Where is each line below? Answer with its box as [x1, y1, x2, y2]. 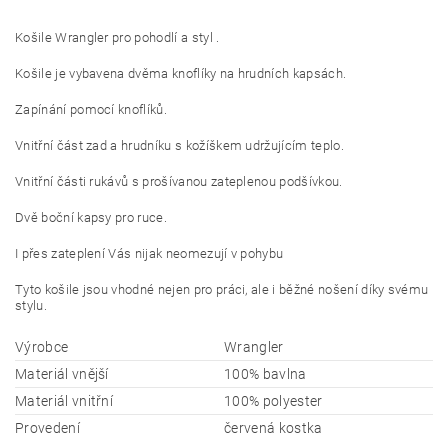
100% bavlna [224, 366, 307, 383]
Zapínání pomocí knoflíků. [15, 102, 167, 118]
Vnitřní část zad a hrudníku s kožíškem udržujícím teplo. [15, 138, 344, 154]
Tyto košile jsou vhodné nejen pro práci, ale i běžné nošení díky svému [15, 282, 429, 298]
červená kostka [224, 420, 323, 437]
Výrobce [15, 339, 69, 356]
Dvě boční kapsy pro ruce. [15, 210, 167, 226]
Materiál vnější [15, 366, 109, 383]
